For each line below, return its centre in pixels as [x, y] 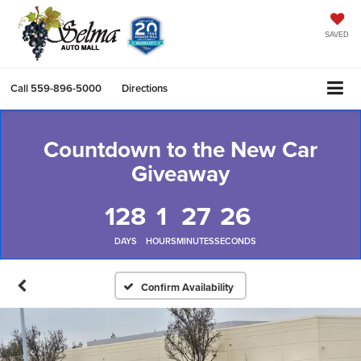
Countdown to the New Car [180, 149]
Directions [145, 88]
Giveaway [180, 173]
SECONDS [235, 241]
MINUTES [195, 241]
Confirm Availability [188, 287]
